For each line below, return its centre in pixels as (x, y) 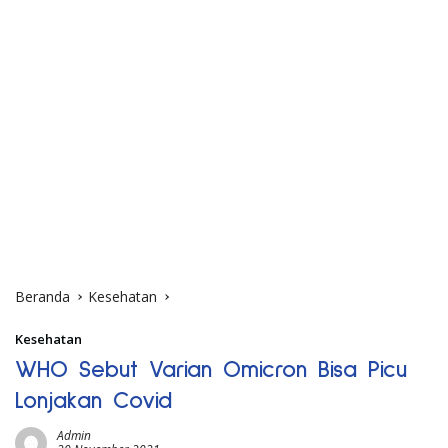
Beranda (42, 296)
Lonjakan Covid (93, 400)
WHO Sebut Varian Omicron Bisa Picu (211, 369)
